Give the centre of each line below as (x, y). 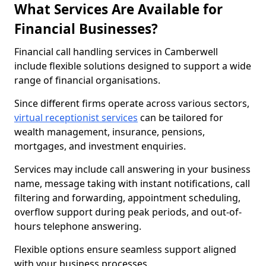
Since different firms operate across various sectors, (132, 103)
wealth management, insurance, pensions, (110, 132)
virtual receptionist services (76, 118)
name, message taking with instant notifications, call (132, 183)
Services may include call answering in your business (132, 169)
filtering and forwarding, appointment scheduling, (127, 198)
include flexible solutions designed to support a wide (133, 66)
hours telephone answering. (78, 226)
